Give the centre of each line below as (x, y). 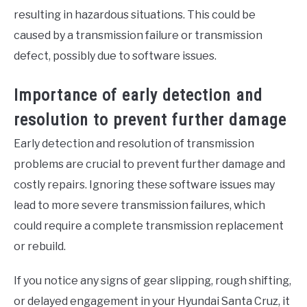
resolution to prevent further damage (150, 120)
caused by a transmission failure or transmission (138, 35)
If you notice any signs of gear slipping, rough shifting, (152, 280)
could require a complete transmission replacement (149, 225)
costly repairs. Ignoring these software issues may (144, 184)
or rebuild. (40, 246)
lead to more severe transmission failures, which (139, 205)
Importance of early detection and (138, 95)
